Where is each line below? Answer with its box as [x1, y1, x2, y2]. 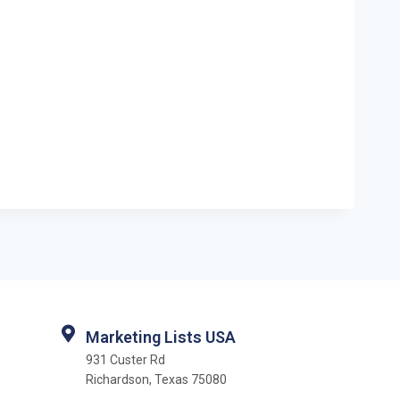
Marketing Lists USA [86, 328, 236, 346]
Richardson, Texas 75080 [86, 372, 227, 387]
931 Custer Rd [86, 353, 165, 367]
